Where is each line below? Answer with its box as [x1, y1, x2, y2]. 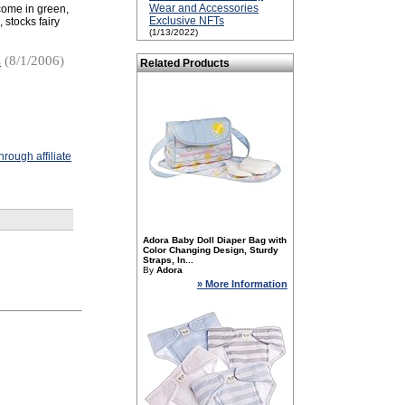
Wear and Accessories [149, 2, 259, 14]
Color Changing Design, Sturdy [143, 245, 278, 255]
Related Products [140, 57, 230, 70]
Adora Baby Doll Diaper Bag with [143, 235, 287, 245]
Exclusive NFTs [149, 14, 224, 27]
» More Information [197, 278, 287, 289]
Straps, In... [143, 255, 193, 265]
